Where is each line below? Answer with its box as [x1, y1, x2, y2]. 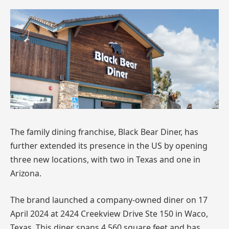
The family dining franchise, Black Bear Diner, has [10, 126, 198, 138]
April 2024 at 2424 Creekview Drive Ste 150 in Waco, [10, 208, 208, 219]
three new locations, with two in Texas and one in [10, 154, 200, 166]
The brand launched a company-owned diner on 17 [10, 194, 208, 205]
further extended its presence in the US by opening [10, 140, 208, 152]
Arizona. [10, 168, 41, 179]
